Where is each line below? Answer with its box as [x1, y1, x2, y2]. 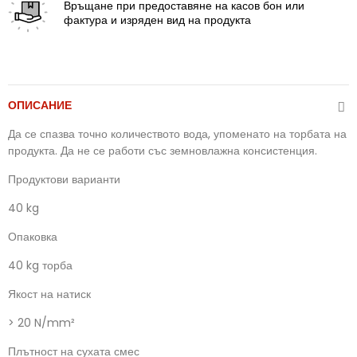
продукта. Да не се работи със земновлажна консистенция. [8, 143, 317, 159]
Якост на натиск [8, 286, 91, 303]
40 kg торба [8, 257, 73, 274]
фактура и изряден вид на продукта [64, 12, 251, 29]
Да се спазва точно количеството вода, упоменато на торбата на [8, 126, 347, 143]
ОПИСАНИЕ [8, 97, 72, 114]
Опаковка [8, 229, 57, 245]
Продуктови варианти [8, 171, 120, 188]
